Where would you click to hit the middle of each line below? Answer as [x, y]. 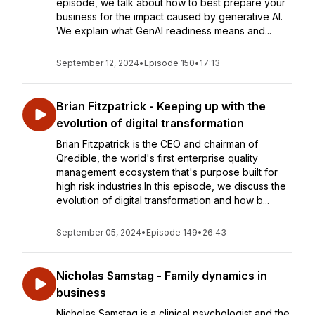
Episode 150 [169, 63]
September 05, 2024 [99, 232]
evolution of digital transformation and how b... [163, 200]
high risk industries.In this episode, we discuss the [171, 186]
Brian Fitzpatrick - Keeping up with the [161, 106]
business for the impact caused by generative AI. [169, 17]
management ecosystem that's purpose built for [167, 172]
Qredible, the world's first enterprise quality [157, 158]
